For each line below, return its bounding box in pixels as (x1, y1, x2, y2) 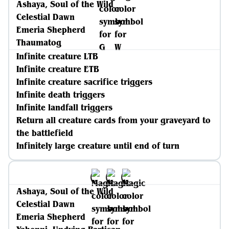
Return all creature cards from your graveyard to (16, 114, 211, 126)
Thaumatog (16, 37, 61, 48)
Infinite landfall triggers (16, 102, 112, 113)
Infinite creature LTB (16, 51, 98, 62)
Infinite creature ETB (16, 63, 99, 75)
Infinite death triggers (16, 89, 105, 100)
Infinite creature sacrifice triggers (16, 76, 152, 87)
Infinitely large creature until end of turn (16, 140, 179, 151)
